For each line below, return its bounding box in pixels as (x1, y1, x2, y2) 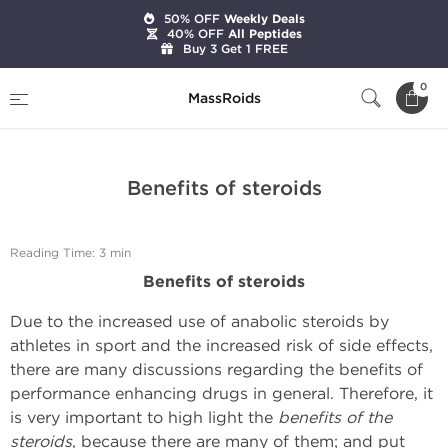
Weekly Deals (219, 11, 305, 27)
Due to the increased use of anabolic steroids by (10, 312, 389, 331)
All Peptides (223, 26, 302, 42)
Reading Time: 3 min (10, 246, 131, 260)
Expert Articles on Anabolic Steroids (93, 76, 311, 90)
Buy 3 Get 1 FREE (182, 41, 288, 56)
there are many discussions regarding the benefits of (10, 360, 423, 379)
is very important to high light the (10, 408, 278, 427)
